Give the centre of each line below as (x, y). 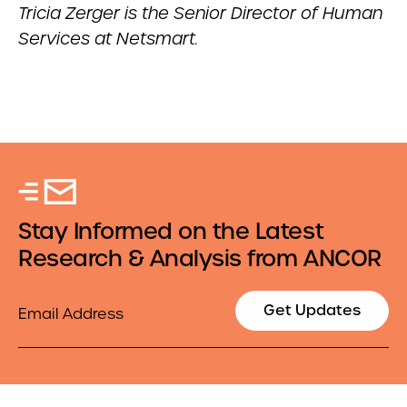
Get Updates (312, 310)
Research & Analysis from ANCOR (200, 258)
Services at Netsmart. (108, 39)
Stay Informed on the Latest (171, 231)
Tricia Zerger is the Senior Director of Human (200, 13)
